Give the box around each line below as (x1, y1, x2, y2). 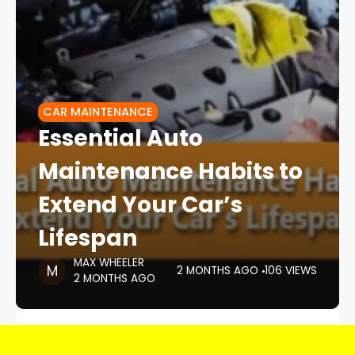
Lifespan (38, 223, 137, 254)
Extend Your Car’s (38, 189, 242, 220)
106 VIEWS (265, 263, 317, 278)
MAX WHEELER (74, 255, 144, 270)
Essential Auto (38, 123, 203, 154)
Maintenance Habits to (38, 156, 303, 187)
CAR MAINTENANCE (43, 104, 153, 120)
